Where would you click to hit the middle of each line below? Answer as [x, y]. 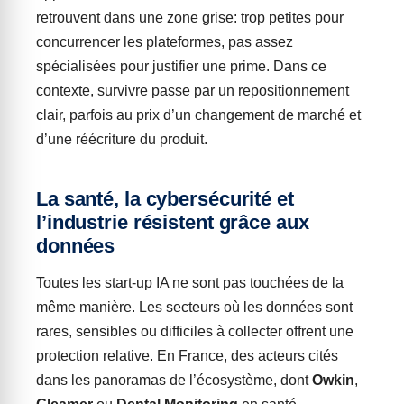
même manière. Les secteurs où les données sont [194, 307]
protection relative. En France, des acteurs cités [187, 356]
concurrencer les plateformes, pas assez [165, 42]
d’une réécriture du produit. [122, 139]
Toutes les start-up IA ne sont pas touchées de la [190, 283]
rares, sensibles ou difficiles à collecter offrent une [195, 331]
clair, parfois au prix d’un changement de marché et [198, 115]
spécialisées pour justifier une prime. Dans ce [181, 66]
